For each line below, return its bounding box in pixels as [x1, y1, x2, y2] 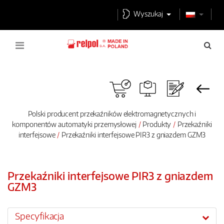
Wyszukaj [133, 9, 163, 18]
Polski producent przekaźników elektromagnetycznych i [27, 109, 196, 118]
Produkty [142, 119, 171, 128]
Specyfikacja [15, 210, 64, 222]
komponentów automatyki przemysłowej [12, 119, 136, 128]
